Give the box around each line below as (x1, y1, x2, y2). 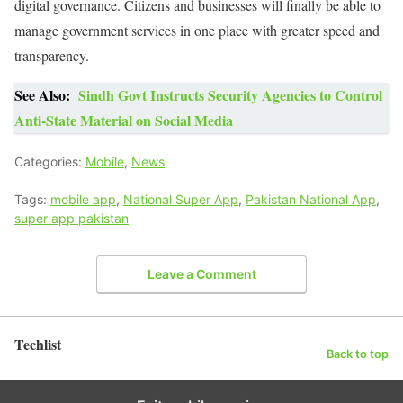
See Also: (14, 84, 70, 105)
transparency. (14, 45, 89, 65)
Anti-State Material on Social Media (14, 109, 233, 130)
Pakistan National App (246, 191, 376, 207)
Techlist (14, 334, 61, 355)
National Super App (123, 191, 238, 207)
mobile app (50, 191, 116, 207)
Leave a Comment (147, 266, 256, 282)
